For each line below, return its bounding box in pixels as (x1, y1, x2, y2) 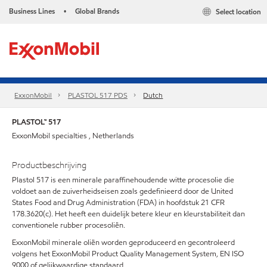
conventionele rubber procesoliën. (12, 219, 125, 231)
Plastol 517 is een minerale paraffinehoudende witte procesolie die (12, 174, 234, 185)
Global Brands (75, 6, 119, 16)
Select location (216, 7, 261, 17)
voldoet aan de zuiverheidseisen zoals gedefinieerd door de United (12, 185, 233, 197)
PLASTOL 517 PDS (67, 90, 128, 101)
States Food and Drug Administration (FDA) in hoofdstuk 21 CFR (12, 197, 225, 208)
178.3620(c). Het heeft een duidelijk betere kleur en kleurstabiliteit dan (12, 208, 245, 219)
